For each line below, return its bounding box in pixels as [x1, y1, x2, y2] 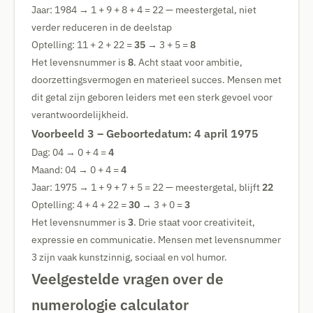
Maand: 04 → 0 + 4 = [31, 163, 121, 176]
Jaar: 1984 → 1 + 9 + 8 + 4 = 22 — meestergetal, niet [31, 3, 256, 16]
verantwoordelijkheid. [31, 108, 129, 121]
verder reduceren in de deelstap [31, 21, 172, 34]
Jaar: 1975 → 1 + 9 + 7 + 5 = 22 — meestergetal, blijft [31, 181, 262, 194]
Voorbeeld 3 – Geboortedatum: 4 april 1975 [31, 126, 259, 141]
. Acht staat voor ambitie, [133, 56, 242, 68]
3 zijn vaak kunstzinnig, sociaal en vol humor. [31, 251, 227, 263]
